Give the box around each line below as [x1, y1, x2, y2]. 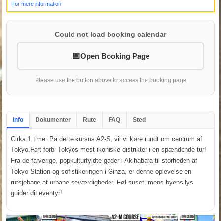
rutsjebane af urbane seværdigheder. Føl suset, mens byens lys [11, 178, 193, 186]
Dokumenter [36, 116, 71, 123]
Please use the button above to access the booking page [35, 76, 186, 84]
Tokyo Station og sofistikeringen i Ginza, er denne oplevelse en [11, 167, 191, 175]
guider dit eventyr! [11, 189, 62, 197]
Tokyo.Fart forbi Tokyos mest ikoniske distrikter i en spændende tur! [11, 146, 206, 153]
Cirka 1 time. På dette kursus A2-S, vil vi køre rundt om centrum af [11, 135, 202, 143]
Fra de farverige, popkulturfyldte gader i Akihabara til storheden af [11, 156, 197, 164]
